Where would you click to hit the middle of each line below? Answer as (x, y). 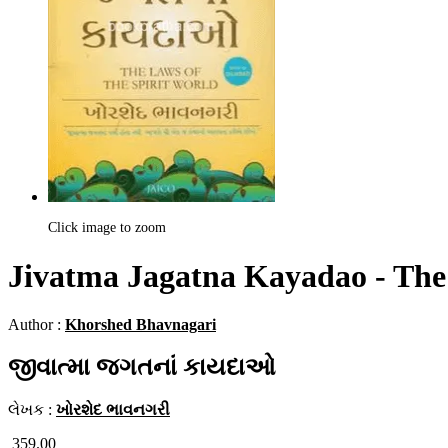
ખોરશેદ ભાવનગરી (113, 410)
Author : (36, 325)
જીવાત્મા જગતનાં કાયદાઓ (142, 367)
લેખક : (32, 410)
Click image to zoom (107, 228)
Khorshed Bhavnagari (140, 325)
